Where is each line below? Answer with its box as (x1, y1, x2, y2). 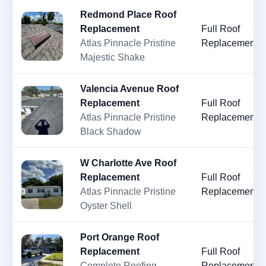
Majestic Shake (80, 52, 145, 63)
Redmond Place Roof (80, 9, 176, 20)
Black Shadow (80, 126, 141, 137)
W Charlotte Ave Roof (80, 158, 176, 169)
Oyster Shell (80, 201, 132, 211)
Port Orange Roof (80, 232, 159, 243)
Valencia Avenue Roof (80, 84, 179, 94)
